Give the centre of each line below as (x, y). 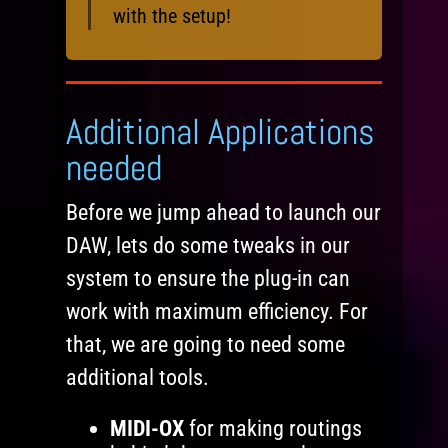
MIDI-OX (146, 429)
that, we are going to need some (206, 345)
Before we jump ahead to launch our (224, 213)
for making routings (272, 429)
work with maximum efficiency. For (217, 312)
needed (114, 168)
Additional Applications (221, 132)
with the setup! (171, 15)
